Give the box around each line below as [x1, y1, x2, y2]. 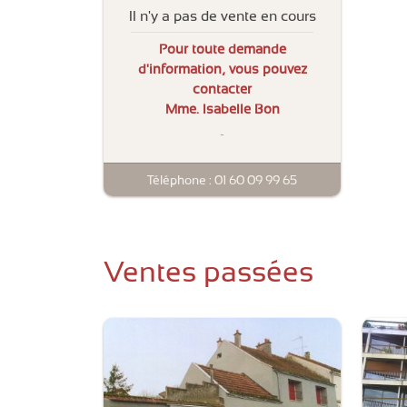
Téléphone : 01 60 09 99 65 [147, 172, 297, 187]
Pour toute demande [158, 41, 286, 58]
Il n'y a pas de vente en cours [128, 7, 316, 25]
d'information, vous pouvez [137, 61, 307, 78]
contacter [193, 81, 252, 98]
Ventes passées [104, 254, 313, 288]
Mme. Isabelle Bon [164, 101, 280, 118]
